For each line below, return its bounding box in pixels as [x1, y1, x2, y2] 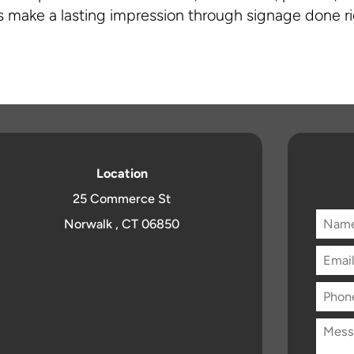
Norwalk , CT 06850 [64, 217, 180, 232]
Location [96, 166, 148, 182]
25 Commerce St [73, 191, 171, 207]
